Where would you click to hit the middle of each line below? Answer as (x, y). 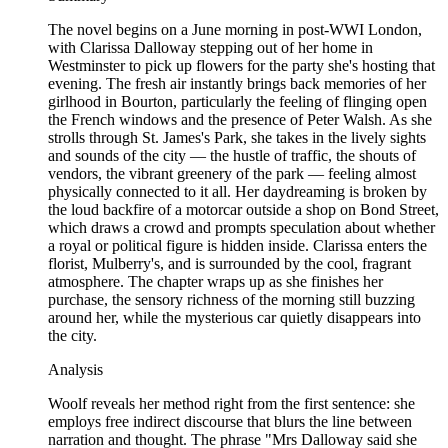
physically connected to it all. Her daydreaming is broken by (237, 192)
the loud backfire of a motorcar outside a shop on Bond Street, (243, 210)
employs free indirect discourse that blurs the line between (230, 422)
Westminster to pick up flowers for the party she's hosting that (241, 66)
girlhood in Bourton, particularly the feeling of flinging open (237, 102)
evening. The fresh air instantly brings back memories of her (237, 84)
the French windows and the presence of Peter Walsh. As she (240, 120)
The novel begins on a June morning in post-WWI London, (235, 30)
